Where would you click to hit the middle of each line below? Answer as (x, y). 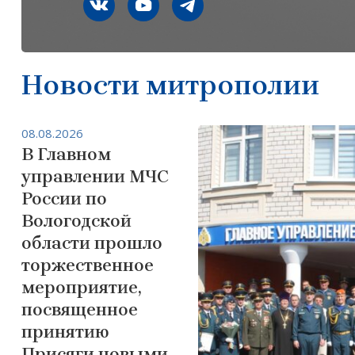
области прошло (92, 243)
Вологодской (76, 221)
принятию (65, 332)
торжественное (88, 265)
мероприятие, (81, 287)
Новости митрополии (170, 84)
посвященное (80, 309)
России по (64, 198)
